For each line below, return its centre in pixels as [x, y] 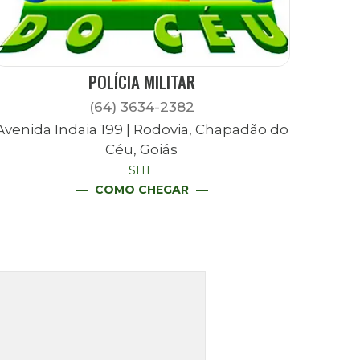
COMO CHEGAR [141, 190]
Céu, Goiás [141, 150]
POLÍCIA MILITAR [141, 82]
